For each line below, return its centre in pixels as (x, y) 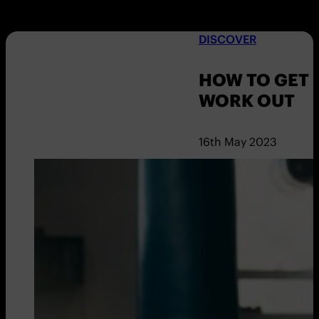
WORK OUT (246, 100)
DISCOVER (227, 39)
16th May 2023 (237, 141)
